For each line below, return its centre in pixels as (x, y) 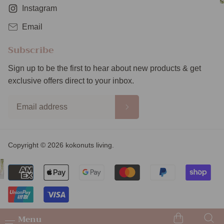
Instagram (39, 8)
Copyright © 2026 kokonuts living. (61, 145)
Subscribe (31, 50)
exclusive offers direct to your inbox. (71, 81)
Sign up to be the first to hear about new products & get (104, 68)
